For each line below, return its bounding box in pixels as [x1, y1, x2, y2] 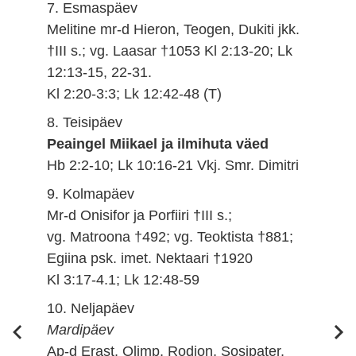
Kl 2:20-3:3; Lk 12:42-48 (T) [47, 85, 222, 102]
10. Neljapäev [47, 300, 135, 316]
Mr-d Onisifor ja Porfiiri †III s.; [47, 207, 233, 223]
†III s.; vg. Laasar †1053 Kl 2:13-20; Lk [47, 42, 293, 59]
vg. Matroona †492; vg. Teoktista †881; [47, 228, 294, 245]
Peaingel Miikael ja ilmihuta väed [47, 135, 269, 152]
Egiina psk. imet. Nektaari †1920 [47, 250, 253, 266]
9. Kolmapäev [47, 185, 135, 202]
